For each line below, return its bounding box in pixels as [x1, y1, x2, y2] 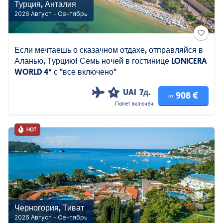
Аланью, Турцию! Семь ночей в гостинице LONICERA [14, 58, 207, 66]
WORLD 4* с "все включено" [14, 69, 116, 77]
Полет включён [115, 101, 153, 107]
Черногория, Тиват [14, 205, 84, 213]
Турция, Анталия [14, 1, 76, 9]
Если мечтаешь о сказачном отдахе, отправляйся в [14, 47, 203, 55]
